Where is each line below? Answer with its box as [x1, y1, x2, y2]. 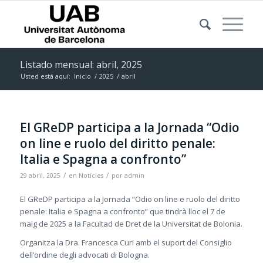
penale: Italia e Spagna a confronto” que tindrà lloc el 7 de [19, 206, 225, 217]
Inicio [73, 72, 91, 80]
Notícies [78, 171, 103, 180]
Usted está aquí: [20, 72, 70, 80]
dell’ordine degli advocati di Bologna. [19, 249, 150, 261]
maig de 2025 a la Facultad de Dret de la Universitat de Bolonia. [19, 218, 242, 230]
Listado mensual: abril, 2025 [19, 58, 142, 71]
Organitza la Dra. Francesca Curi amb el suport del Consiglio [19, 237, 232, 248]
